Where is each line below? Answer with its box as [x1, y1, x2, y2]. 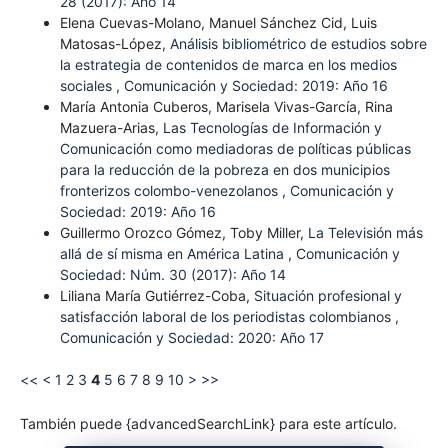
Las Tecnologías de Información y [162, 119, 382, 137]
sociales [59, 77, 116, 95]
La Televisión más [307, 224, 423, 242]
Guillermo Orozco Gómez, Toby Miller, [59, 224, 308, 242]
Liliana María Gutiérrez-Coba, [59, 287, 254, 305]
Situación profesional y [253, 287, 402, 305]
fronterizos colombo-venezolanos [59, 182, 282, 200]
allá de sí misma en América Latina [59, 245, 288, 263]
